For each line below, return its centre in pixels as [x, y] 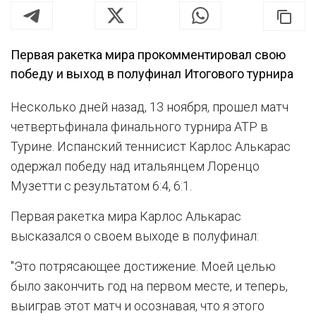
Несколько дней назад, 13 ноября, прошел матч [150, 107]
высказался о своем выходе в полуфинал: [135, 236]
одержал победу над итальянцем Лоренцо [135, 166]
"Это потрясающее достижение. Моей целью [143, 266]
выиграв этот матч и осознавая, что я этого [138, 306]
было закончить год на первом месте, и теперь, [149, 286]
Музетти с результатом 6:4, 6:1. [101, 186]
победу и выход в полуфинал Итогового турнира [152, 74]
